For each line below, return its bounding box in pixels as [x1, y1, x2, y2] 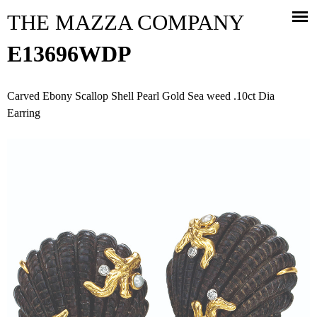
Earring [7, 107, 40, 119]
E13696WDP [7, 41, 132, 67]
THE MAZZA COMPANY [7, 10, 244, 35]
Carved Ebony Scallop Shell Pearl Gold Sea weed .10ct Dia [7, 90, 275, 102]
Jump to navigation [116, 4, 201, 16]
